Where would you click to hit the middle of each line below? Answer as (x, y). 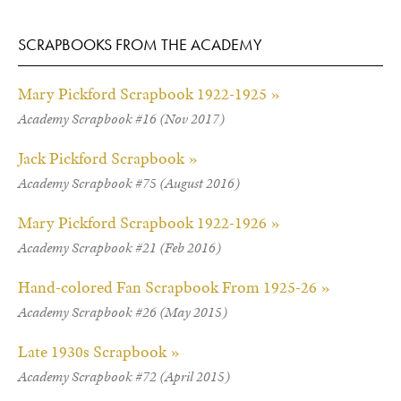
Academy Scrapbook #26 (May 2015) (123, 312)
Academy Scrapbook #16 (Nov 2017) (121, 119)
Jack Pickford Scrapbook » (108, 158)
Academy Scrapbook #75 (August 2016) (129, 183)
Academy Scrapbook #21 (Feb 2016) (119, 247)
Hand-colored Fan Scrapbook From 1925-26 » (174, 287)
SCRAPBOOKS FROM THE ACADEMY (140, 44)
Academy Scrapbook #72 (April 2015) (124, 376)
